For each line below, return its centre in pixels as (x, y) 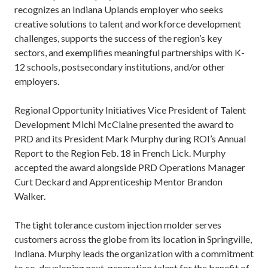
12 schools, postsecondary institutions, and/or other (120, 67)
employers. (37, 81)
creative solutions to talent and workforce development (128, 24)
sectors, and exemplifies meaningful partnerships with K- (130, 52)
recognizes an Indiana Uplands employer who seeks (119, 9)
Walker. (30, 196)
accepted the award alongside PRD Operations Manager (130, 167)
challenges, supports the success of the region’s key (118, 38)
